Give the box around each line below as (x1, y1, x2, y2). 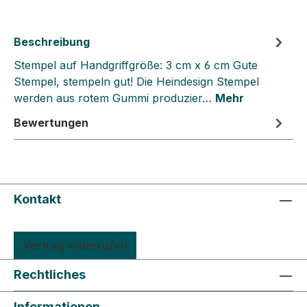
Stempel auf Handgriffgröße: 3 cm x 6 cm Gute (14, 58, 258, 73)
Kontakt (14, 192, 61, 207)
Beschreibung (14, 35, 90, 49)
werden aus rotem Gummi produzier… (14, 91, 215, 106)
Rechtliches (14, 267, 86, 282)
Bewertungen (14, 116, 88, 130)
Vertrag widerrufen (23, 238, 127, 253)
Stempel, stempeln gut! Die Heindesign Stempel (14, 75, 259, 89)
